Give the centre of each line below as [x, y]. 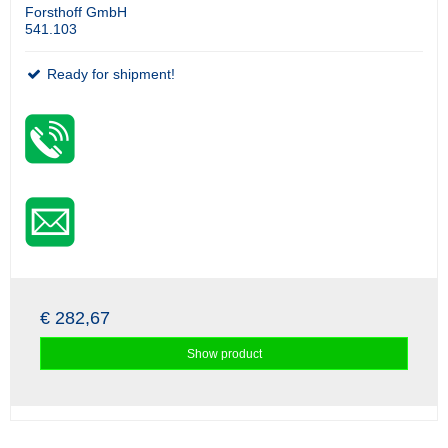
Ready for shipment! [109, 74]
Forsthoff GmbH [76, 12]
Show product [224, 353]
